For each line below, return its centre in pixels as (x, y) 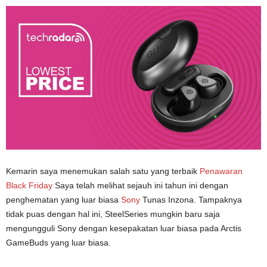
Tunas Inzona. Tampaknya (191, 199)
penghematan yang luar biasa (63, 199)
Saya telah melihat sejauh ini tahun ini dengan (142, 185)
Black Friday (30, 185)
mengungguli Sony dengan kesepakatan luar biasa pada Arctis (124, 228)
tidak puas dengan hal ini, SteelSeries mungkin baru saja (113, 214)
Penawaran (221, 171)
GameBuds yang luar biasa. (58, 242)
